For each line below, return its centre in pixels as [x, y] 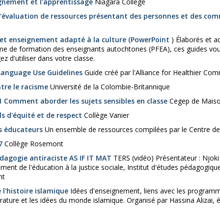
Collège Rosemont [33, 144]
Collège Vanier [106, 115]
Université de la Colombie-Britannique [109, 87]
